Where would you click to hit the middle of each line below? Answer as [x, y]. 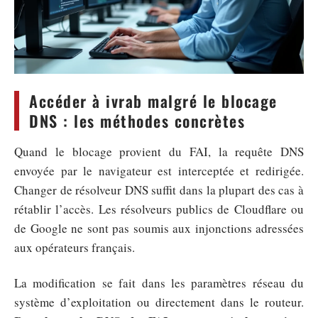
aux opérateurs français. [75, 247]
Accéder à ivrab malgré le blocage [153, 101]
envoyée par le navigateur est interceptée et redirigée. [159, 171]
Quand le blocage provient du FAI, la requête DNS [159, 152]
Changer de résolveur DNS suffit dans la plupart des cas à [159, 190]
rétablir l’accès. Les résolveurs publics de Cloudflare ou [159, 209]
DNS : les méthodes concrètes [137, 121]
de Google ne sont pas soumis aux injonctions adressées [159, 228]
